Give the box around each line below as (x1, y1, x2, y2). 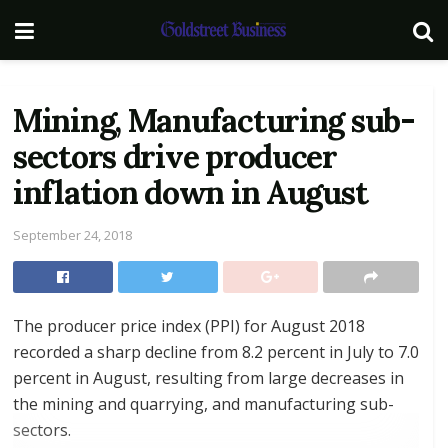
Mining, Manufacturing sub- (13, 100, 415, 141)
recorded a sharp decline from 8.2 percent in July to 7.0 (13, 340, 419, 363)
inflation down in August (13, 172, 368, 213)
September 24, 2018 (13, 225, 132, 244)
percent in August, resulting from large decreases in (13, 366, 404, 389)
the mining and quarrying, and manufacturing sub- (13, 392, 394, 415)
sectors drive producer (13, 136, 337, 177)
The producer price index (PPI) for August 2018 (13, 314, 365, 337)
